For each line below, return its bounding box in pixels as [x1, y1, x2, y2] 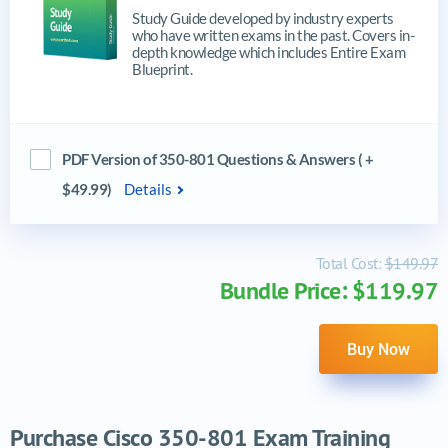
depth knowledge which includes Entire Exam [132, 42, 405, 61]
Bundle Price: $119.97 [219, 274, 438, 306]
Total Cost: [315, 252, 385, 273]
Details [124, 179, 172, 198]
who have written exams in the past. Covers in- [132, 25, 414, 44]
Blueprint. [132, 59, 192, 78]
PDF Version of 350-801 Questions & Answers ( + [62, 149, 373, 168]
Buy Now [347, 337, 410, 360]
